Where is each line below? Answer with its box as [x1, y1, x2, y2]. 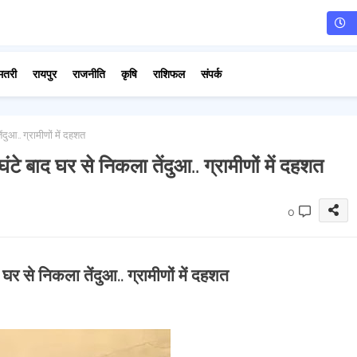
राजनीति [72, 68, 105, 80]
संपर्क [200, 68, 222, 80]
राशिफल [152, 68, 185, 80]
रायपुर [32, 68, 57, 80]
